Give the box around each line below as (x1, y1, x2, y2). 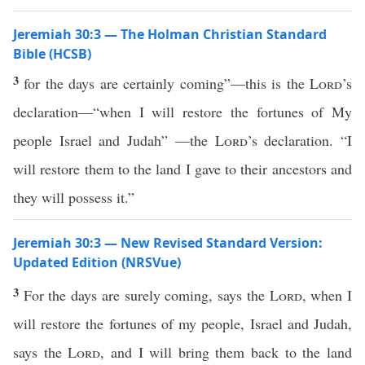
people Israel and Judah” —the (13, 130, 215, 150)
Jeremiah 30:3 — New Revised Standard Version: (13, 234, 323, 252)
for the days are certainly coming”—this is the (24, 73, 310, 93)
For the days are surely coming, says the (23, 285, 270, 305)
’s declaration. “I (247, 130, 353, 150)
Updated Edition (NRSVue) (13, 253, 181, 271)
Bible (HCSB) (13, 45, 91, 63)
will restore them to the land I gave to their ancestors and (13, 159, 352, 178)
